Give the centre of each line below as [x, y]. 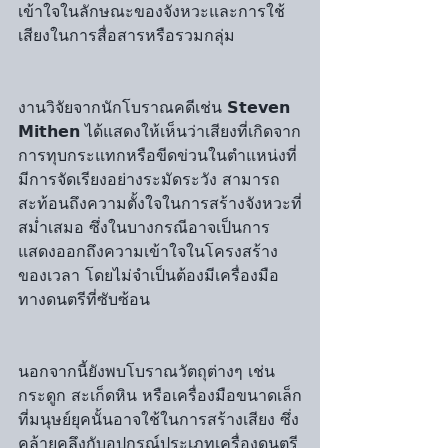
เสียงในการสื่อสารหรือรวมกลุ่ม [126, 35]
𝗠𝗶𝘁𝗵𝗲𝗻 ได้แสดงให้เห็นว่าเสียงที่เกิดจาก [159, 131]
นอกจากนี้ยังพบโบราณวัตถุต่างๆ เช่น [149, 371]
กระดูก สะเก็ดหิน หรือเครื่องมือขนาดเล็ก [160, 395]
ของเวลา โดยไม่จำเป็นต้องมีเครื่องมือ [148, 275]
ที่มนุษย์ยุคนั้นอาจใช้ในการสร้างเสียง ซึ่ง [158, 419]
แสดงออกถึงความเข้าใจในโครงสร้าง [148, 251]
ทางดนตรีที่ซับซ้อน [84, 299]
